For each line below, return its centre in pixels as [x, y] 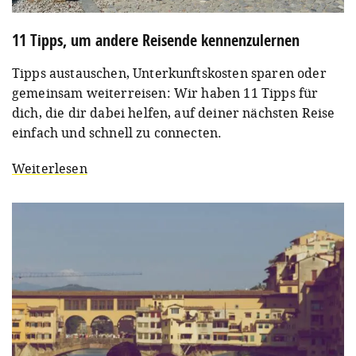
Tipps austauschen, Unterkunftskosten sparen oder [169, 73]
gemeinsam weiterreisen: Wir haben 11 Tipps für [165, 93]
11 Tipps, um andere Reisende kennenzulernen [156, 40]
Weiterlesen [50, 168]
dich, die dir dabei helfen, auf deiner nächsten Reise [174, 112]
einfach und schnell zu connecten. [117, 132]
